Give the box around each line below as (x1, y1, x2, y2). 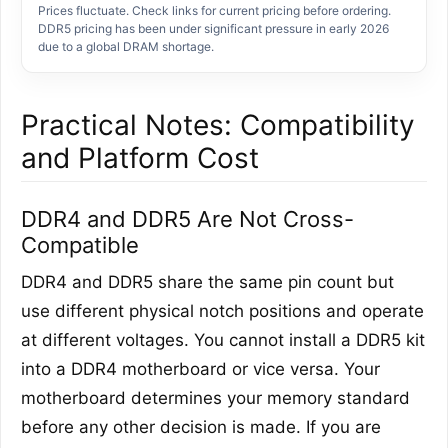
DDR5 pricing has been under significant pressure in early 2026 (38, 21, 389, 37)
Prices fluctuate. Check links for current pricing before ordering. (38, 3, 391, 19)
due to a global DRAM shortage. (38, 39, 214, 55)
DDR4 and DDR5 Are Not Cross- (21, 206, 354, 233)
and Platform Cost (21, 141, 259, 176)
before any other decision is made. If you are (21, 417, 381, 438)
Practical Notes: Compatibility (21, 108, 415, 143)
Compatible (21, 232, 139, 259)
